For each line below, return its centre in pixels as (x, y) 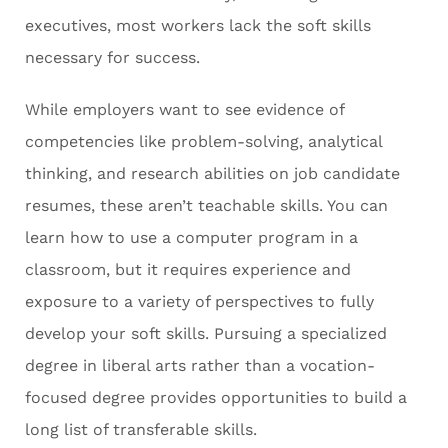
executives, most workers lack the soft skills (198, 26)
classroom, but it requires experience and (188, 270)
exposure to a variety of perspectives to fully (199, 302)
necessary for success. (115, 58)
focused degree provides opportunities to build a (216, 398)
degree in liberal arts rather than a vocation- (200, 366)
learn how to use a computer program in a (191, 238)
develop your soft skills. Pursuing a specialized (206, 334)
